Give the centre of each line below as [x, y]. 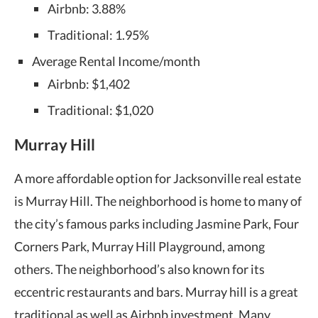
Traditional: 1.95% [98, 34]
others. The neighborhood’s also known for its [139, 269]
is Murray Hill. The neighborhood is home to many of [158, 201]
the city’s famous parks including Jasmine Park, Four [157, 223]
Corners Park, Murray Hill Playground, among [139, 246]
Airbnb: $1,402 [89, 83]
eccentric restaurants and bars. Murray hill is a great [156, 291]
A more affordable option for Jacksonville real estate [158, 178]
